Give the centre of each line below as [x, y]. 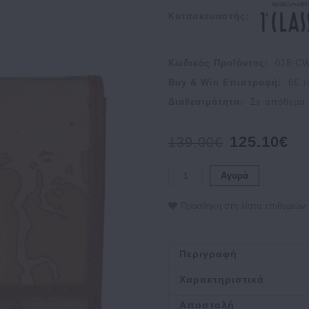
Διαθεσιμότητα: [206, 102]
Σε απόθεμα [278, 102]
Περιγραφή [208, 254]
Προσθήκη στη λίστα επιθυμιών [243, 206]
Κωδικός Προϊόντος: [218, 63]
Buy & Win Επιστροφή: [225, 82]
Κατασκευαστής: [209, 17]
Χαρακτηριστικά [222, 279]
